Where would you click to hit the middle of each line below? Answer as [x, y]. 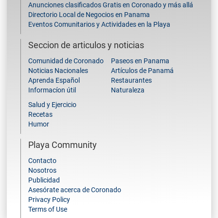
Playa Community [63, 145]
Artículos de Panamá [142, 70]
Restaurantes [131, 80]
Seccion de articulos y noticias [86, 45]
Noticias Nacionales [58, 70]
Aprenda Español [54, 80]
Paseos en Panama [140, 61]
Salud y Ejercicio [52, 104]
